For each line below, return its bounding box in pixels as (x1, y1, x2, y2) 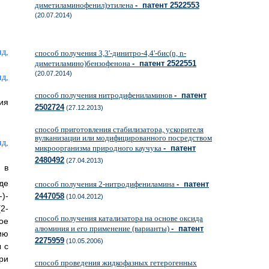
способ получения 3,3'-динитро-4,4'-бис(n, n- (35, 49, 186, 58)
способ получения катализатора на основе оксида (35, 214, 203, 223)
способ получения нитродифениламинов (35, 91, 174, 100)
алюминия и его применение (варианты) (35, 224, 171, 233)
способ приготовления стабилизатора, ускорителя (35, 125, 204, 134)
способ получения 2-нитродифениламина (35, 180, 177, 189)
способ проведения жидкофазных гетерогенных (35, 258, 197, 267)
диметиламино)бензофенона (35, 59, 132, 68)
